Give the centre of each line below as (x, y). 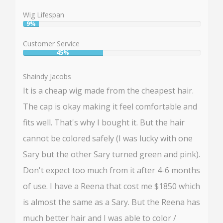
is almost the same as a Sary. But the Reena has (111, 202)
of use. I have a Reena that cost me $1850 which (111, 186)
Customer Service (51, 43)
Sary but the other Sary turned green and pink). (111, 154)
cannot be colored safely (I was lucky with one (108, 138)
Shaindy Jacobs (47, 76)
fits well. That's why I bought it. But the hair (104, 122)
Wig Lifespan (44, 14)
